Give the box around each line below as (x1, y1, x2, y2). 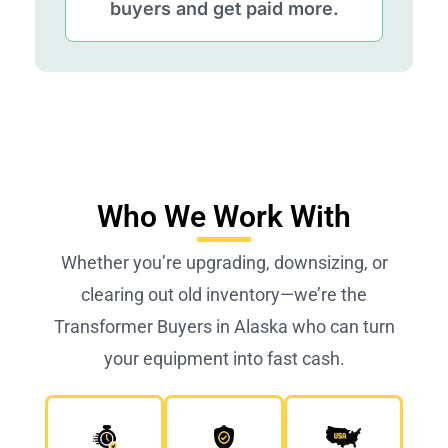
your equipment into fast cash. (103, 348, 345, 370)
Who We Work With (97, 199, 351, 235)
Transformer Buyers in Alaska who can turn (53, 316, 395, 338)
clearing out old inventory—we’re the (81, 284, 367, 306)
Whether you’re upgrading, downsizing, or (60, 252, 388, 274)
